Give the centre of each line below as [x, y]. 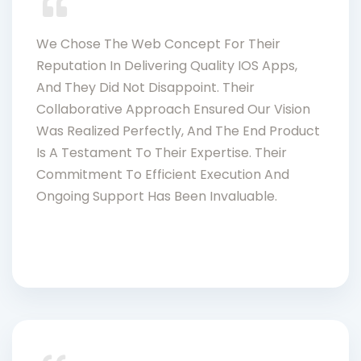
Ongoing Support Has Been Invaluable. [157, 196]
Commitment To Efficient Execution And [163, 174]
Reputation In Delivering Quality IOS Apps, [167, 65]
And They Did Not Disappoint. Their [145, 87]
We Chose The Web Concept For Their [158, 44]
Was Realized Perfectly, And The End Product [178, 131]
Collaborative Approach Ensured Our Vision [173, 109]
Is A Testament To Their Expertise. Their [162, 152]
